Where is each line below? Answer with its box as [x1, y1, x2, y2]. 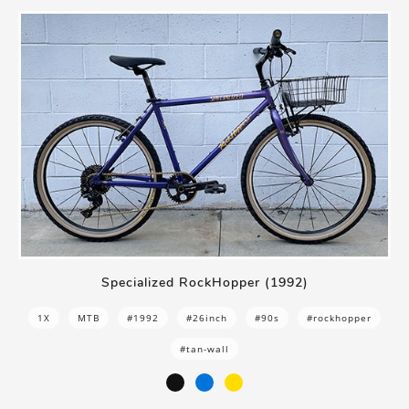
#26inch [186, 310, 227, 324]
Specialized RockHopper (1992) [100, 273, 309, 291]
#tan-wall [180, 341, 229, 355]
